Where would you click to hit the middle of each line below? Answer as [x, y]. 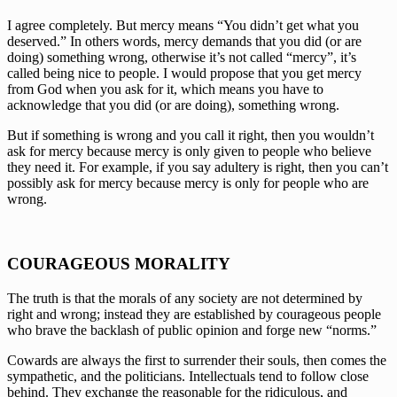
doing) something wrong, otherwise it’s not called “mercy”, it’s [182, 58]
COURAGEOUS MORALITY [119, 264]
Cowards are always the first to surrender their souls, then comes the [197, 360]
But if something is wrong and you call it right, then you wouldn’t [191, 136]
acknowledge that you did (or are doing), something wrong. [175, 105]
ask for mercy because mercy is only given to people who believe [189, 152]
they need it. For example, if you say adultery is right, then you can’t [198, 167]
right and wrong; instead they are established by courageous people [194, 314]
